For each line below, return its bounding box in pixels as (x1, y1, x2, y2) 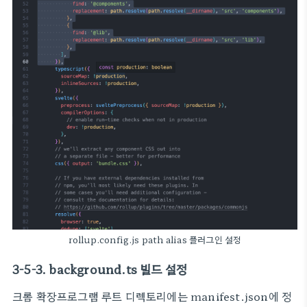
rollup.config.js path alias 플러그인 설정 (68, 233, 242, 247)
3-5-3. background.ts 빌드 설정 (12, 260, 188, 278)
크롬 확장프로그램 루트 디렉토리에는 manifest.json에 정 (12, 288, 293, 304)
